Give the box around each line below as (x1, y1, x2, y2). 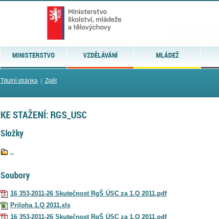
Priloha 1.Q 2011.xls (10, 201, 70, 209)
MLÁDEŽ (155, 50, 179, 60)
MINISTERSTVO (12, 50, 55, 60)
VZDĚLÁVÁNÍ (83, 50, 118, 60)
